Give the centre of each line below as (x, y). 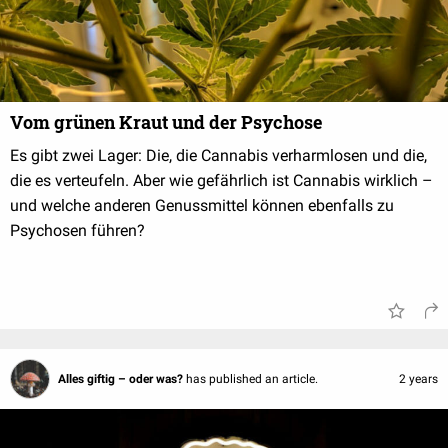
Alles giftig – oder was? (122, 379)
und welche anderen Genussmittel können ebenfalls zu (202, 206)
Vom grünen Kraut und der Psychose (166, 122)
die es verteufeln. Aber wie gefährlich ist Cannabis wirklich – (221, 181)
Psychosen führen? (77, 231)
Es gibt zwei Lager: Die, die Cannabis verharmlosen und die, (218, 156)
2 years (418, 379)
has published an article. (252, 379)
